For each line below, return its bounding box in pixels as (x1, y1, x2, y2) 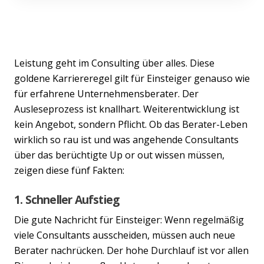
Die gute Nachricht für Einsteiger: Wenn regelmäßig (14, 213, 244, 226)
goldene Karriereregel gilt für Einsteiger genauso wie (14, 71, 250, 85)
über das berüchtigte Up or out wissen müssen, (14, 148, 225, 161)
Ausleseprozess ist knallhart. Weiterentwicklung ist (14, 102, 239, 115)
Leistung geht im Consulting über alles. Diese (14, 56, 214, 70)
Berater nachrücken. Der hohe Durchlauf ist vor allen (14, 243, 249, 257)
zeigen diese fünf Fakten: (14, 163, 124, 177)
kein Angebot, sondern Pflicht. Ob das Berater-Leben (14, 117, 247, 131)
